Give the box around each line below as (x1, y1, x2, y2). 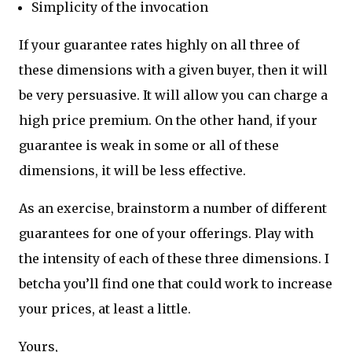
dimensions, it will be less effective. (19, 163, 246, 179)
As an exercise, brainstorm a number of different (19, 200, 327, 217)
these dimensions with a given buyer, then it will (19, 62, 328, 79)
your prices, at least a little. (19, 301, 191, 317)
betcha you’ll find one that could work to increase (19, 276, 332, 292)
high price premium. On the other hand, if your (19, 112, 317, 129)
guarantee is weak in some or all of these (19, 137, 279, 154)
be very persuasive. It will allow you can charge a (19, 87, 328, 104)
